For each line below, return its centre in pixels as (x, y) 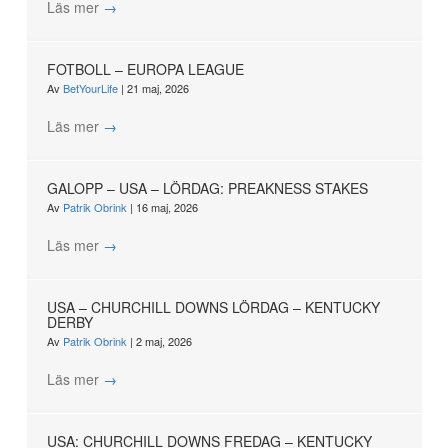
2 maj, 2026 (163, 341)
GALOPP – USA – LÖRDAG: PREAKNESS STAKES (207, 188)
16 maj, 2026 (166, 207)
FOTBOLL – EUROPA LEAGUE (145, 69)
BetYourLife (91, 88)
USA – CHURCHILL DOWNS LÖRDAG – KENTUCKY (213, 307)
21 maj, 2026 (157, 88)
